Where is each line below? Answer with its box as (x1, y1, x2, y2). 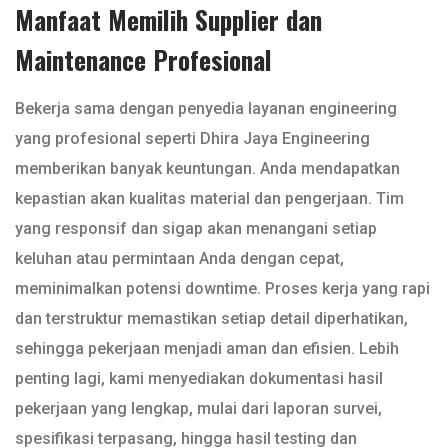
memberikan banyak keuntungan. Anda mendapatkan (15, 159, 400, 179)
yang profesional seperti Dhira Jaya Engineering (15, 129, 370, 149)
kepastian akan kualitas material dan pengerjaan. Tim (15, 189, 404, 209)
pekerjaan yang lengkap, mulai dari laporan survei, (15, 399, 382, 419)
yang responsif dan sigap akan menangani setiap (15, 219, 377, 239)
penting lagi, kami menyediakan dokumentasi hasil (15, 369, 383, 389)
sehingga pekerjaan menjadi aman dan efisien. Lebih (15, 339, 399, 359)
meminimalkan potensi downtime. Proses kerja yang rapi (15, 279, 430, 299)
